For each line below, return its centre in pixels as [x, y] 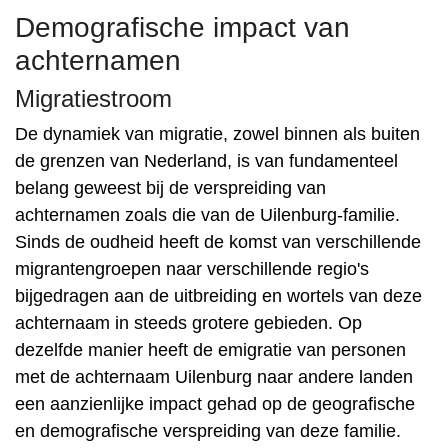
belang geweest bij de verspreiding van [170, 188]
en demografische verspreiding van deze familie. [208, 431]
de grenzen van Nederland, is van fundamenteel [206, 161]
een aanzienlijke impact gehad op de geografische [215, 404]
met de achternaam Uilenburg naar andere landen [214, 377]
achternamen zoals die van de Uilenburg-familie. [207, 215]
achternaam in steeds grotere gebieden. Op [188, 323]
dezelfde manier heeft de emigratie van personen [210, 350]
